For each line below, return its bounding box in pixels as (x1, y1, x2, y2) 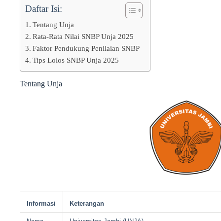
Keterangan (70, 200, 105, 208)
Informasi (27, 200, 56, 208)
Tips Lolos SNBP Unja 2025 (33, 56, 119, 65)
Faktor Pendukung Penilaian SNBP (33, 44, 140, 53)
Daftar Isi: (25, 3, 62, 14)
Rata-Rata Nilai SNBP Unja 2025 (33, 32, 134, 41)
